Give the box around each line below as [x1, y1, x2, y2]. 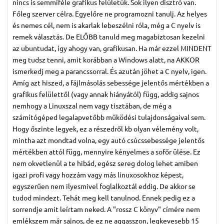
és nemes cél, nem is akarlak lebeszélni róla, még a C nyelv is [12, 20, 200, 30]
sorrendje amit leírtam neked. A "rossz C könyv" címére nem [12, 204, 200, 214]
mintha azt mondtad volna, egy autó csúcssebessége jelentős [12, 135, 204, 145]
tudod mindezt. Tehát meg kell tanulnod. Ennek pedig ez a [12, 193, 195, 202]
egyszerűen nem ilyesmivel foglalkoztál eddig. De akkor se [12, 181, 195, 191]
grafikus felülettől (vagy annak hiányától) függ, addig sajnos [12, 89, 199, 99]
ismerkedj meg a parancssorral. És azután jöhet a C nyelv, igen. [12, 66, 206, 76]
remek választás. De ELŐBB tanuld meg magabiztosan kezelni [12, 32, 205, 41]
